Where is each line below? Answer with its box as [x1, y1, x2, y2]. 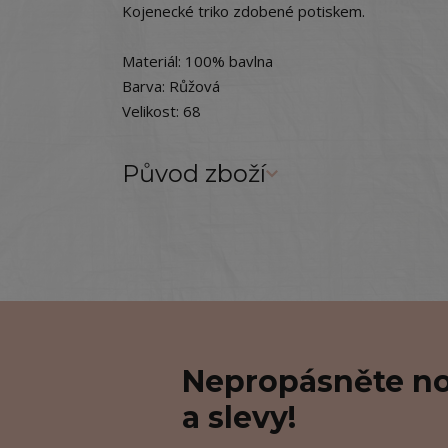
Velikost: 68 [122, 101, 201, 121]
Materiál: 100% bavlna [122, 51, 273, 71]
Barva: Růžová [122, 76, 220, 96]
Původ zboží [122, 159, 266, 188]
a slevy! [182, 398, 296, 436]
